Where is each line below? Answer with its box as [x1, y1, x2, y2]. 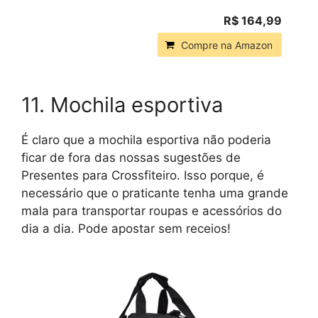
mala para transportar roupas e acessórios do [21, 204, 282, 219]
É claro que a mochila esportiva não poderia [21, 133, 271, 148]
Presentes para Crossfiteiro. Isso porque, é [21, 168, 264, 183]
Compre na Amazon [181, 39, 273, 52]
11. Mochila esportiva [21, 92, 223, 118]
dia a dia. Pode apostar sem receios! [21, 221, 231, 236]
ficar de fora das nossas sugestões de [21, 150, 241, 165]
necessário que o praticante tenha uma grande [21, 186, 288, 201]
